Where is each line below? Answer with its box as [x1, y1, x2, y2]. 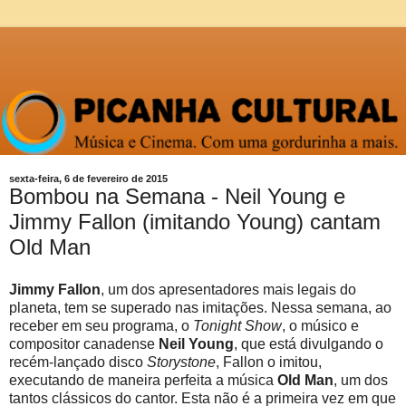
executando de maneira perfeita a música [9, 372, 277, 389]
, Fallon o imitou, [216, 354, 322, 371]
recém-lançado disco [9, 354, 147, 371]
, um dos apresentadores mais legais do [101, 282, 356, 298]
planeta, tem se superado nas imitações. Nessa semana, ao [9, 300, 391, 316]
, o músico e [282, 318, 359, 334]
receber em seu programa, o [9, 318, 193, 334]
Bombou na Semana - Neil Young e [9, 183, 345, 208]
